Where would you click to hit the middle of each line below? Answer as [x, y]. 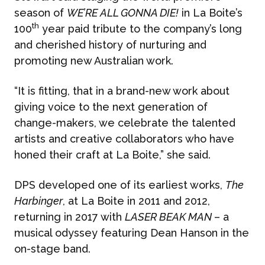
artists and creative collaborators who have [124, 139]
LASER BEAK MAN [169, 217]
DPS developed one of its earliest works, [120, 185]
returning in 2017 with [70, 217]
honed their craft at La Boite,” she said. [112, 155]
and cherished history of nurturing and [110, 45]
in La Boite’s [211, 13]
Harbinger [38, 201]
